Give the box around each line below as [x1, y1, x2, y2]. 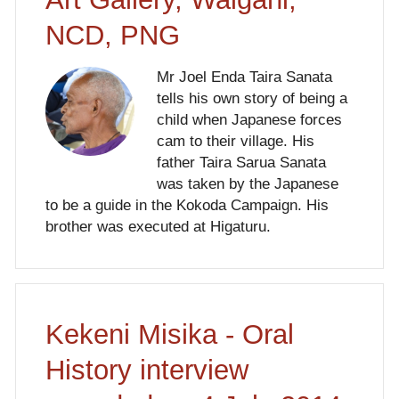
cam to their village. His [156, 133, 314, 151]
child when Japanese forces [156, 111, 342, 129]
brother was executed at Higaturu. [45, 218, 271, 236]
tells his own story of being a [156, 90, 347, 108]
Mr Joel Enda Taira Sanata [156, 69, 332, 86]
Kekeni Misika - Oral [45, 318, 294, 350]
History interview [45, 354, 248, 386]
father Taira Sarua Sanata [156, 154, 326, 172]
